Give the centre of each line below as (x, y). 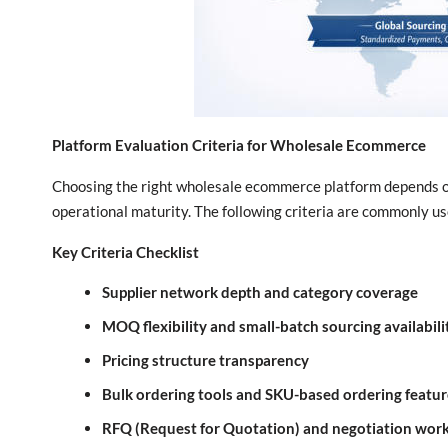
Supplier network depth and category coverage (260, 292)
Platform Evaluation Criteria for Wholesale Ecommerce (239, 145)
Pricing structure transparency (205, 360)
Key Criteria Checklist (125, 252)
